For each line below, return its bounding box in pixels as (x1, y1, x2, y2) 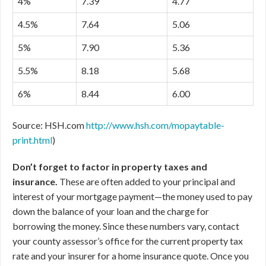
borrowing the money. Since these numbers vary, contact (12, 220, 239, 232)
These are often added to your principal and (58, 176, 235, 187)
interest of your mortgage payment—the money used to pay (12, 191, 252, 202)
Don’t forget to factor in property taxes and (12, 161, 207, 172)
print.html (12, 134, 52, 145)
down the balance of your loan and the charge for (12, 205, 209, 217)
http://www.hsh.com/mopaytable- (86, 119, 224, 131)
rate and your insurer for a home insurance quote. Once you (12, 250, 249, 261)
